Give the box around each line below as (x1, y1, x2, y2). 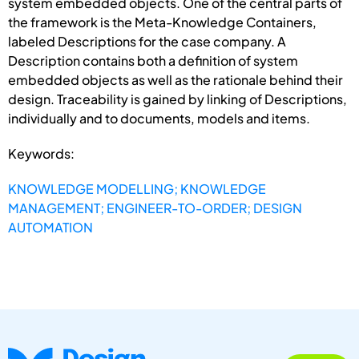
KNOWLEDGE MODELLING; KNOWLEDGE (8, 179, 266, 197)
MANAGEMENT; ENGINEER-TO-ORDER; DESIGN (8, 199, 302, 216)
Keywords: (8, 144, 75, 162)
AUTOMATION (8, 218, 93, 236)
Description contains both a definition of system (8, 51, 298, 69)
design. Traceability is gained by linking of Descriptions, (8, 90, 347, 107)
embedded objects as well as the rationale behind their (8, 71, 343, 88)
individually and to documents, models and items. (8, 109, 310, 127)
